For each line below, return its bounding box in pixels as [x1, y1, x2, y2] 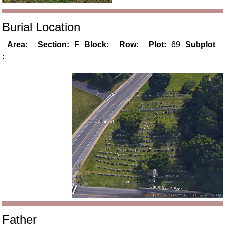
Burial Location [2, 20, 81, 34]
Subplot [185, 40, 216, 49]
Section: [38, 40, 70, 49]
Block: [84, 40, 109, 49]
